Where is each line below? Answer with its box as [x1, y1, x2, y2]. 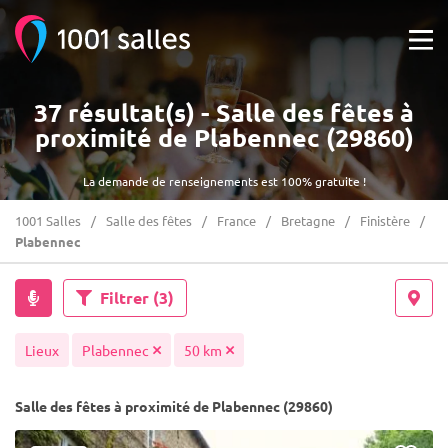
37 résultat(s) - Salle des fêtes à [34, 96, 414, 128]
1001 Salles [15, 212, 81, 229]
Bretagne [281, 212, 335, 229]
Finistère [360, 212, 410, 229]
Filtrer [92, 287, 153, 308]
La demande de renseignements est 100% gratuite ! [82, 173, 366, 189]
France [217, 212, 256, 229]
